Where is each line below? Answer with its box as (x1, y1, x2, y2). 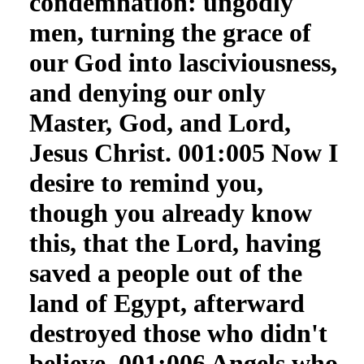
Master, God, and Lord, (28, 108, 291, 137)
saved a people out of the (28, 258, 302, 288)
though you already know (28, 198, 312, 227)
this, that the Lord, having (28, 228, 321, 258)
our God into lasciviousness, (28, 48, 337, 77)
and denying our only (28, 78, 266, 107)
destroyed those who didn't (28, 318, 327, 348)
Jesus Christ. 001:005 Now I (28, 138, 338, 167)
